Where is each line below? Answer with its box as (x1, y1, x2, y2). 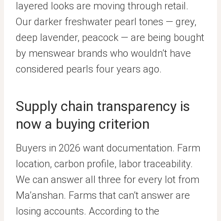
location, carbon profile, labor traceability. (16, 158, 193, 170)
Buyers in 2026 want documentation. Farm (16, 142, 200, 154)
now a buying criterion (16, 116, 149, 132)
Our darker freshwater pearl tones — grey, (16, 16, 196, 28)
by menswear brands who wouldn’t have (16, 47, 191, 59)
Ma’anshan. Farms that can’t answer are (16, 189, 190, 201)
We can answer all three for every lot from (16, 174, 199, 185)
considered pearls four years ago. (16, 63, 162, 75)
